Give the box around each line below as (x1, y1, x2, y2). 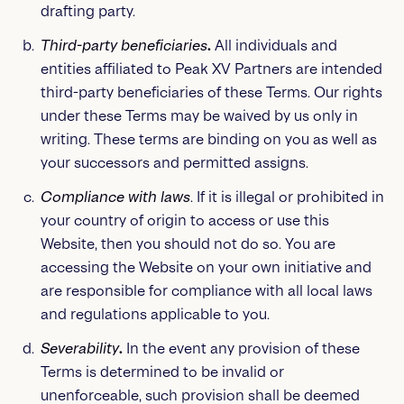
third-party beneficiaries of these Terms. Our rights (40, 84, 382, 101)
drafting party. (40, 3, 135, 20)
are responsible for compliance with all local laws (40, 282, 372, 299)
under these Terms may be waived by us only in (40, 107, 358, 124)
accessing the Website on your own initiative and (40, 259, 372, 276)
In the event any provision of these (125, 340, 360, 357)
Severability (40, 340, 119, 357)
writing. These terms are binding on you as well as (40, 131, 377, 148)
